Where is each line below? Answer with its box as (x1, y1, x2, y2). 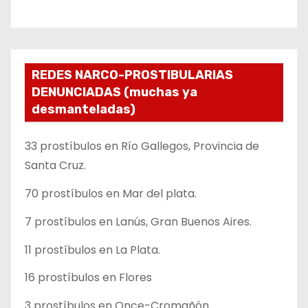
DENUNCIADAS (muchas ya (32, 85, 197, 100)
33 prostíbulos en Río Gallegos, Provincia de (25, 138, 259, 155)
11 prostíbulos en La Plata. (25, 241, 160, 258)
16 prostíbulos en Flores (25, 269, 152, 286)
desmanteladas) (32, 102, 135, 118)
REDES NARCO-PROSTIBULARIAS (32, 67, 233, 83)
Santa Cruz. (25, 157, 86, 174)
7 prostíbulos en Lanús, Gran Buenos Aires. (25, 213, 252, 230)
